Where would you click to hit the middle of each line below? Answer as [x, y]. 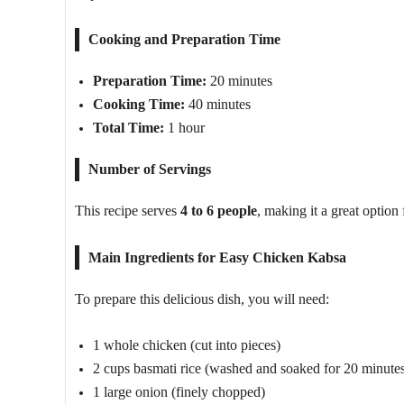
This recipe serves [128, 210]
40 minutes [218, 104]
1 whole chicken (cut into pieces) [187, 344]
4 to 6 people [219, 210]
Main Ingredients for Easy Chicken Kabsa [217, 257]
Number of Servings [150, 169]
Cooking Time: [139, 104]
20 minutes [239, 80]
